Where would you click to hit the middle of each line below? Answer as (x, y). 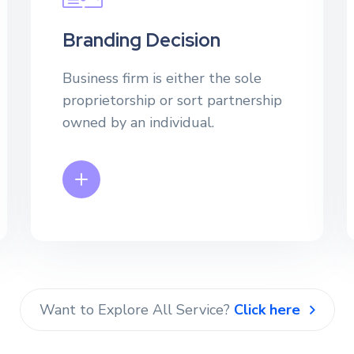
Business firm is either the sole (162, 78)
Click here (267, 310)
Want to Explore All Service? (136, 310)
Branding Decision (141, 40)
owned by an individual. (138, 122)
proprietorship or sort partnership (172, 100)
